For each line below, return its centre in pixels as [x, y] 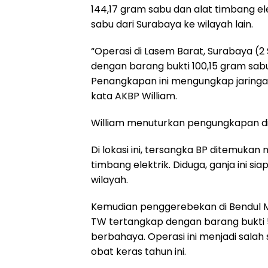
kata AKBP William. [134, 96]
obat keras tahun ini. [138, 252]
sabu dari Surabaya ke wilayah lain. [172, 25]
